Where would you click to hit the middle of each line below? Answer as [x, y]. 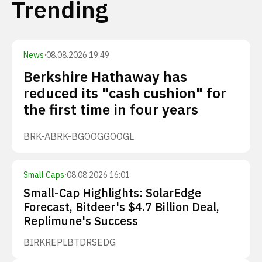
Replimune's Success [81, 221]
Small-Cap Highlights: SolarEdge [112, 193]
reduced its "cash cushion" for [125, 93]
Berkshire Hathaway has [105, 77]
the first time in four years [111, 109]
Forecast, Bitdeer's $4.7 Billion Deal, [121, 207]
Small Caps [44, 175]
